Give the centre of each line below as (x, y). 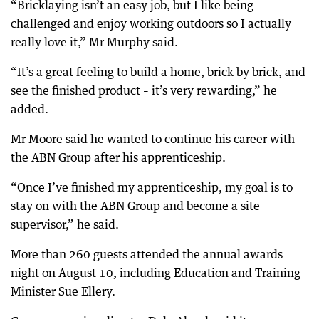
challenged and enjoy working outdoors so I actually (151, 23)
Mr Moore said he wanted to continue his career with (153, 138)
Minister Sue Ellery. (63, 291)
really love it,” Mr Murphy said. (94, 42)
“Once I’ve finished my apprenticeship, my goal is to (152, 187)
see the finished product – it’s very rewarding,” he (144, 90)
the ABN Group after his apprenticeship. (118, 157)
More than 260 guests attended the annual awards (147, 254)
